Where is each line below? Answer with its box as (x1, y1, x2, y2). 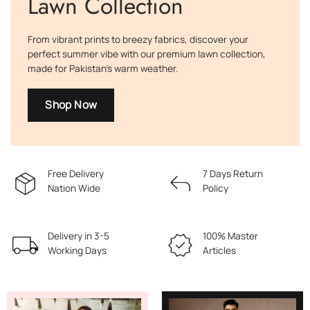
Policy (203, 182, 229, 195)
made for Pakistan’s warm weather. (28, 62, 178, 75)
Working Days (48, 244, 107, 257)
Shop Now (45, 97, 98, 113)
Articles (203, 244, 237, 257)
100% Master (203, 230, 259, 242)
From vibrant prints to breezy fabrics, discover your (28, 33, 248, 46)
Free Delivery (48, 167, 104, 181)
